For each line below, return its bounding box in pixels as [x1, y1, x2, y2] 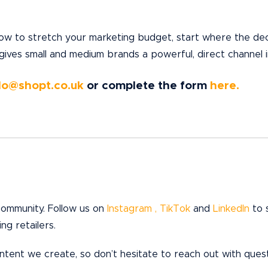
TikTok [160, 204, 190, 214]
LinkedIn [213, 204, 249, 214]
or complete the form [84, 80, 210, 92]
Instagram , [107, 204, 160, 214]
